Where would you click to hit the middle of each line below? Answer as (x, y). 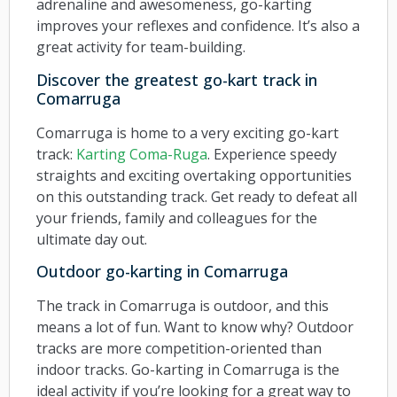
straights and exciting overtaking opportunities (194, 175)
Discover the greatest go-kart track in (177, 79)
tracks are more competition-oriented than (179, 348)
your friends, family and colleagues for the (177, 218)
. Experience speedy (272, 154)
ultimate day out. (92, 239)
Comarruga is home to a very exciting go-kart (187, 132)
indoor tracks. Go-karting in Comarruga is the (188, 369)
